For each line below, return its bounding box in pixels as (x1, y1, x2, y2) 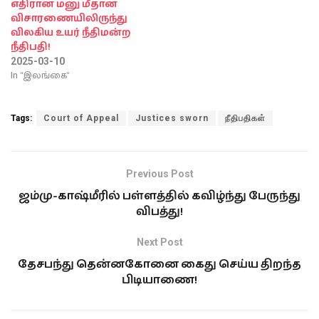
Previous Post (125, 168, 194, 179)
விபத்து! (136, 203, 183, 221)
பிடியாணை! (122, 271, 197, 289)
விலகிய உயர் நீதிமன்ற (11, 25, 130, 41)
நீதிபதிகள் (225, 113, 266, 124)
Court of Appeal (43, 113, 119, 124)
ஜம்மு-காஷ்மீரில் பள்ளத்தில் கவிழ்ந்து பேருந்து (19, 187, 300, 205)
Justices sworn (135, 113, 209, 124)
